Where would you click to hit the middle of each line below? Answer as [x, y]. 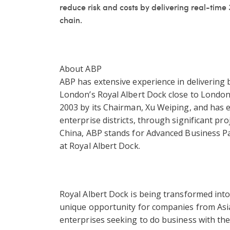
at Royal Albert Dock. [100, 146]
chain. [71, 20]
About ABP [82, 69]
